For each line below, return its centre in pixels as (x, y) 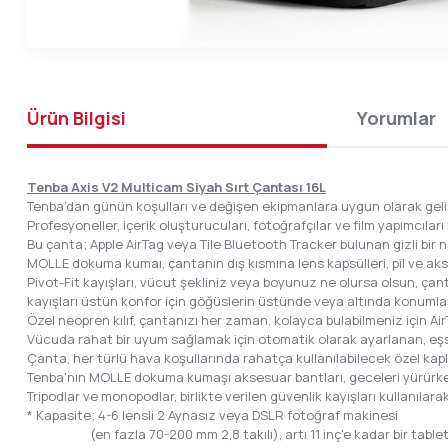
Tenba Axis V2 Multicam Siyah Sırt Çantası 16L (176, 187)
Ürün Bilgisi (76, 117)
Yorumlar (396, 117)
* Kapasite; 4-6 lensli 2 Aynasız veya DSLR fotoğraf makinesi (212, 415)
